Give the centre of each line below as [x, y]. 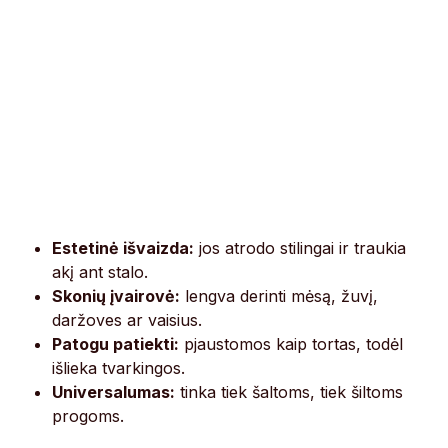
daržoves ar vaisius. [127, 320]
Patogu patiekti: [116, 344]
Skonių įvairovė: [116, 296]
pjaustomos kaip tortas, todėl [291, 344]
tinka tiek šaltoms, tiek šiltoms [289, 392]
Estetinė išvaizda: [123, 248]
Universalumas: [114, 392]
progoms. [88, 416]
